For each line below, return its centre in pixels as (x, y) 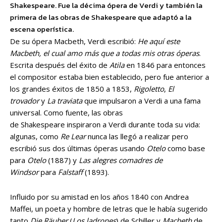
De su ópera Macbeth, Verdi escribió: (74, 41)
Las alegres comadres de (121, 160)
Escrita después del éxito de (60, 65)
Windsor (24, 172)
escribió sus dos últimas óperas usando (78, 148)
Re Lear (73, 136)
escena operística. (42, 29)
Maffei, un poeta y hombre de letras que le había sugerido (109, 208)
